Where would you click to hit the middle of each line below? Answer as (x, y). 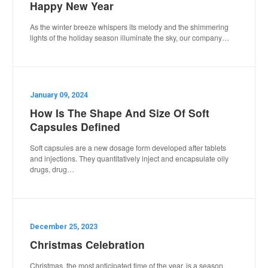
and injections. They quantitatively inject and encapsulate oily (130, 158)
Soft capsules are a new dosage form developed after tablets (128, 147)
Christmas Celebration (88, 244)
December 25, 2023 (64, 226)
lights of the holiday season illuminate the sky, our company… (130, 37)
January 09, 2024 (59, 95)
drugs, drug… (52, 169)
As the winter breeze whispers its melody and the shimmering (130, 27)
